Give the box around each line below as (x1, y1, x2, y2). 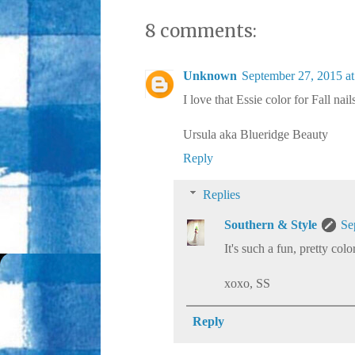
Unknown (183, 69, 237, 83)
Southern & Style (224, 218, 317, 232)
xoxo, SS (224, 277, 270, 291)
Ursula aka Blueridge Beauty (183, 128, 328, 142)
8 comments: (145, 20, 257, 43)
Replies (202, 188, 240, 202)
